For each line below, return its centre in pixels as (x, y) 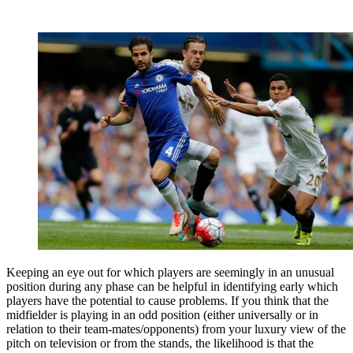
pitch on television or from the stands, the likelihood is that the (160, 344)
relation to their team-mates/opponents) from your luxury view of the (176, 329)
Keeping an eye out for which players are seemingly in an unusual (170, 273)
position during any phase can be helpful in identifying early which (172, 287)
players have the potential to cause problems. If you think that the (167, 301)
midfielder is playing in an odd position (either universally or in (162, 315)
